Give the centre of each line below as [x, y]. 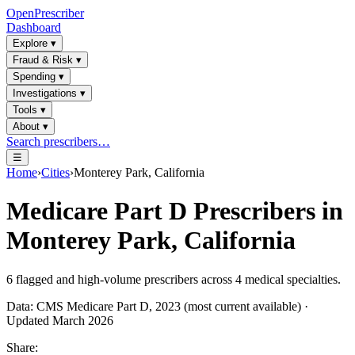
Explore [30, 43]
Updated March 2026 [60, 320]
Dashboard [34, 27]
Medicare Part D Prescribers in [175, 211]
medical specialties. [291, 279]
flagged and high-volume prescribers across [124, 279]
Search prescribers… [58, 141]
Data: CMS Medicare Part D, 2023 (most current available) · [157, 306]
